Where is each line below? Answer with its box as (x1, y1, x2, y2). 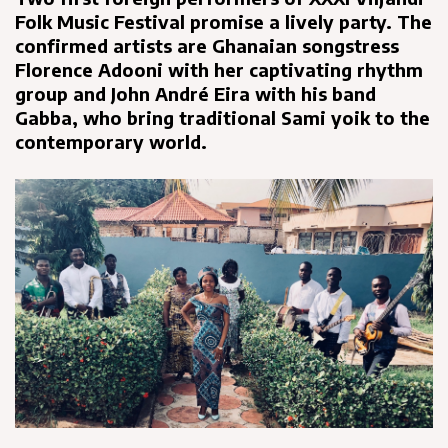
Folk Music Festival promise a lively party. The (15, 10, 432, 33)
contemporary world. (15, 130, 207, 153)
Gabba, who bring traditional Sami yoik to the (15, 106, 430, 129)
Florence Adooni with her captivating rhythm (15, 58, 423, 81)
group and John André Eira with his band (15, 82, 376, 105)
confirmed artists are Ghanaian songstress (15, 34, 399, 57)
